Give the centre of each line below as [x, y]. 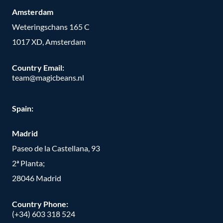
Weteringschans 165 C [51, 27]
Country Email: [38, 68]
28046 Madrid [37, 178]
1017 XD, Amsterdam [49, 42]
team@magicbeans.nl [48, 78]
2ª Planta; [28, 163]
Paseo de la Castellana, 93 [56, 148]
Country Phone [39, 204]
